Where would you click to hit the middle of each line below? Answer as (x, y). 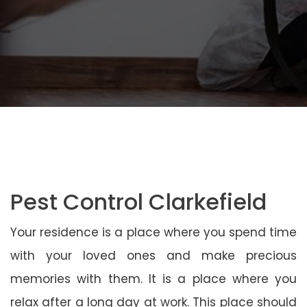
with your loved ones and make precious (153, 255)
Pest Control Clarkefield (138, 201)
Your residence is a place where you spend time (153, 232)
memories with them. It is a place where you (153, 279)
